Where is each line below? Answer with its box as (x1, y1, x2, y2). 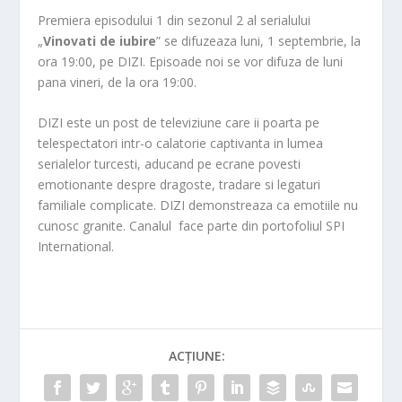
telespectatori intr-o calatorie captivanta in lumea (38, 134, 324, 152)
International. (38, 237, 115, 255)
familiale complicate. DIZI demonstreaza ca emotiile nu (38, 196, 359, 214)
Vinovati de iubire (43, 31, 157, 49)
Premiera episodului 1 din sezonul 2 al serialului (38, 11, 311, 29)
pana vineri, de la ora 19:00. (38, 73, 201, 91)
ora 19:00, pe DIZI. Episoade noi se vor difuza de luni (38, 52, 344, 70)
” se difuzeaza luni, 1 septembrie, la (156, 31, 362, 49)
